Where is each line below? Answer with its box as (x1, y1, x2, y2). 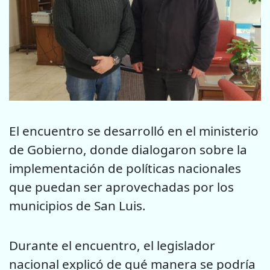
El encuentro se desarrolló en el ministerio (9, 122, 259, 139)
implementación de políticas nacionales (9, 159, 241, 177)
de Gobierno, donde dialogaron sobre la (9, 140, 247, 158)
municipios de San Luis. (9, 196, 146, 214)
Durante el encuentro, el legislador (9, 237, 215, 254)
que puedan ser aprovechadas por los (9, 178, 234, 195)
